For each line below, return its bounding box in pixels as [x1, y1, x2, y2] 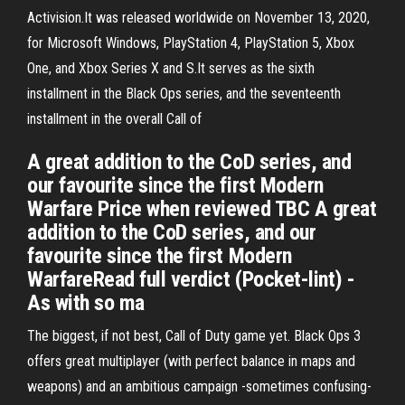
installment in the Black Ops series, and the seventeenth [27, 85, 341, 102]
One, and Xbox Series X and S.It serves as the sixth [27, 60, 315, 77]
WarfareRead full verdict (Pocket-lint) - [27, 267, 355, 292]
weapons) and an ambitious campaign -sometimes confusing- [27, 378, 372, 395]
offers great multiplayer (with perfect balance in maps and [27, 353, 355, 370]
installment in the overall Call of [27, 110, 202, 127]
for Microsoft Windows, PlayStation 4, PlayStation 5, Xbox [27, 34, 354, 52]
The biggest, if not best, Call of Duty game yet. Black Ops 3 [27, 327, 361, 344]
